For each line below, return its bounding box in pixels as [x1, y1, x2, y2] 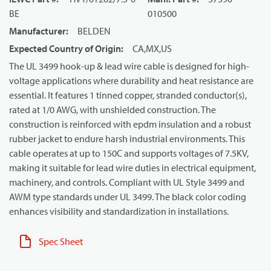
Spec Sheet [39, 235, 83, 247]
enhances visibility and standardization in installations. [9, 205, 229, 217]
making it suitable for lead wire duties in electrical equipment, [9, 162, 256, 174]
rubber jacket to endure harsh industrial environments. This [9, 132, 245, 145]
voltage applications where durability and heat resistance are [9, 74, 253, 87]
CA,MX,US [132, 42, 172, 54]
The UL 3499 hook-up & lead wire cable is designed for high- [9, 60, 249, 72]
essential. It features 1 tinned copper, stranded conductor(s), [9, 89, 247, 101]
